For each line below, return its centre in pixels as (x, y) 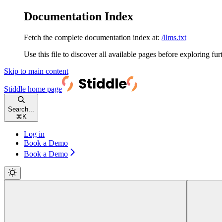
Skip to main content (36, 71)
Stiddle (15, 89)
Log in (34, 134)
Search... (21, 109)
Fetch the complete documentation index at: (92, 37)
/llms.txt (174, 37)
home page (44, 89)
